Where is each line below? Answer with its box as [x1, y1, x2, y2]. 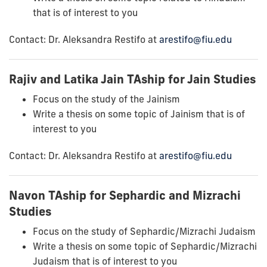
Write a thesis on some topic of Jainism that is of [33, 107, 245, 120]
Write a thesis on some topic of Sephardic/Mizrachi [33, 240, 257, 252]
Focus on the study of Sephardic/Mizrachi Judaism [33, 225, 256, 237]
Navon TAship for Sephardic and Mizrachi [9, 187, 241, 203]
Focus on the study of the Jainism [33, 92, 180, 105]
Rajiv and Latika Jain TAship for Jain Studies [9, 71, 256, 86]
